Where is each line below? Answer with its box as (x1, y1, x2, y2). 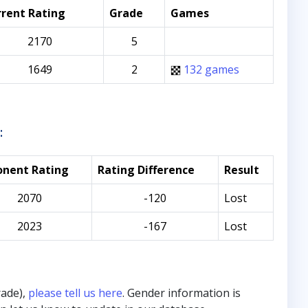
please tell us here (28, 285, 122, 300)
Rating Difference (98, 162, 195, 177)
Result (224, 162, 259, 177)
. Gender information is (122, 285, 241, 300)
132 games (184, 62, 239, 77)
